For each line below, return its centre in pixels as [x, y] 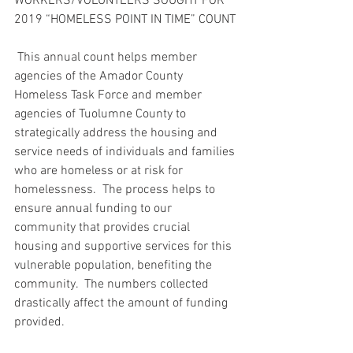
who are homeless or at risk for [100, 171]
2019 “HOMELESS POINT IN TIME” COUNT [125, 20]
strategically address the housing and [117, 133]
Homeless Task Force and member [110, 95]
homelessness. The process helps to [116, 190]
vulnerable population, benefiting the [115, 266]
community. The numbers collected [113, 284]
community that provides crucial [104, 228]
